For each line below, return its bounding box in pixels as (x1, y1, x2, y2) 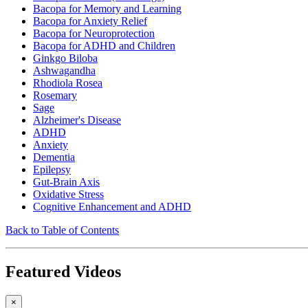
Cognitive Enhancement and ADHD (33, 201, 191, 213)
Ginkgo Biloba (33, 52, 98, 65)
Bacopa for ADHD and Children (33, 40, 175, 52)
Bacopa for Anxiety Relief (33, 15, 147, 27)
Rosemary (33, 89, 77, 102)
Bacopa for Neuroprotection (33, 27, 155, 40)
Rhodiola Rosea (33, 77, 102, 89)
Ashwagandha (33, 65, 96, 77)
